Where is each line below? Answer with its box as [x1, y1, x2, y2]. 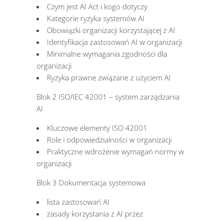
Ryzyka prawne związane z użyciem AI [47, 73, 171, 83]
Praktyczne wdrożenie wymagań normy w [47, 147, 184, 157]
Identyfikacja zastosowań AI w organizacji [47, 37, 182, 47]
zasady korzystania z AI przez [47, 209, 143, 219]
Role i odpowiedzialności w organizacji [47, 135, 172, 145]
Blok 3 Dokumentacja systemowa [37, 178, 146, 188]
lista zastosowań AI [47, 197, 110, 207]
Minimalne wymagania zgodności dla [47, 49, 167, 59]
